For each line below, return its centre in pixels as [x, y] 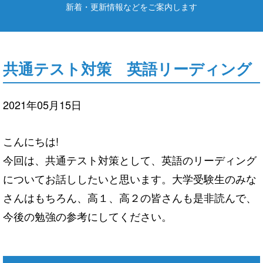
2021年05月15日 [42, 105]
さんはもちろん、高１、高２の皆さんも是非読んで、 [130, 198]
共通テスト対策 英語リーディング [127, 69]
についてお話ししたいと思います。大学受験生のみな [130, 179]
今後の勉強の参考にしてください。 [87, 216]
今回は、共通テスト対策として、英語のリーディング [130, 160]
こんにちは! [31, 141]
